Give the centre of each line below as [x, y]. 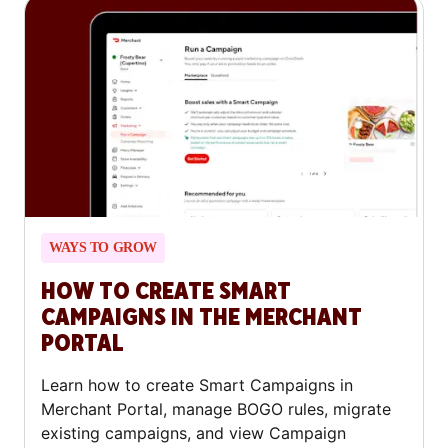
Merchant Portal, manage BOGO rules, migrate [216, 409]
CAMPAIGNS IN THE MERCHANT [201, 318]
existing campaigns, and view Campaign [193, 433]
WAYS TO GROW [103, 248]
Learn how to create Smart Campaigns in [197, 385]
